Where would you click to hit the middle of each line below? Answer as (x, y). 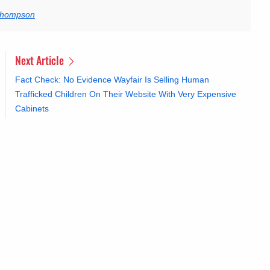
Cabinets (32, 109)
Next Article (41, 61)
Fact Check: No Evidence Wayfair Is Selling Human (112, 80)
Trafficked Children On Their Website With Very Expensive (126, 94)
